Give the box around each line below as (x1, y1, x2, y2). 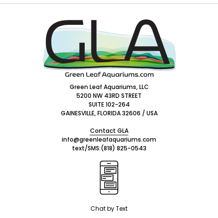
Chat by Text (91, 204, 127, 213)
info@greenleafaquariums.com (62, 135, 156, 144)
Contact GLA (90, 127, 128, 135)
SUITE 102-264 (88, 100, 130, 109)
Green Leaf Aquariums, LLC (69, 83, 149, 91)
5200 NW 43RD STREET (76, 91, 142, 100)
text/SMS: (72, 144, 101, 153)
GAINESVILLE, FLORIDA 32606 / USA (60, 109, 158, 118)
